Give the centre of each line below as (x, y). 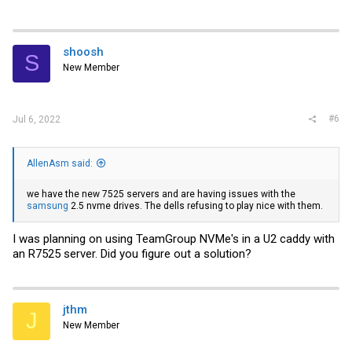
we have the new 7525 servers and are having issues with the (161, 194)
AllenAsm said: (60, 164)
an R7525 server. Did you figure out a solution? (132, 253)
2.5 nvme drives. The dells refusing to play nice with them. (196, 206)
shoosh (83, 51)
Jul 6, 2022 (37, 119)
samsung (48, 206)
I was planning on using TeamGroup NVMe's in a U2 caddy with (174, 238)
